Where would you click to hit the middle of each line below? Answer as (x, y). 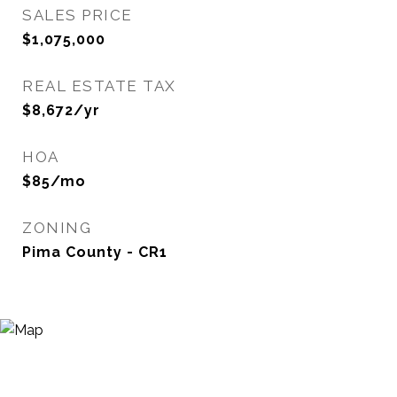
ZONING (57, 228)
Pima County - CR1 (95, 252)
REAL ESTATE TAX (99, 86)
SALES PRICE (78, 15)
